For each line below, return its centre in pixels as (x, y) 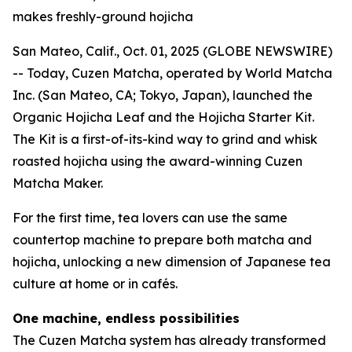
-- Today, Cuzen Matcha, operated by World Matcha (172, 73)
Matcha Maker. (58, 183)
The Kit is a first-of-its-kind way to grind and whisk (165, 139)
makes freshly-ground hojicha (103, 16)
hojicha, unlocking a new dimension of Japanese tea (172, 262)
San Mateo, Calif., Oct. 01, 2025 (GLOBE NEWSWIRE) (172, 51)
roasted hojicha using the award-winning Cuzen (158, 161)
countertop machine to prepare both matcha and (162, 240)
